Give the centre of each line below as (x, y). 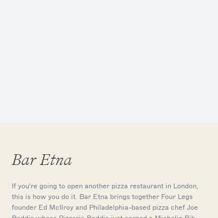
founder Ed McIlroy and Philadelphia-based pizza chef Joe (105, 207)
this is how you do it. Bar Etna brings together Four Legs (102, 197)
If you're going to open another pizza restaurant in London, (105, 186)
